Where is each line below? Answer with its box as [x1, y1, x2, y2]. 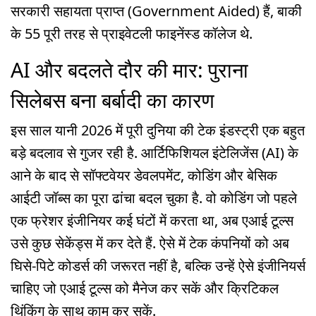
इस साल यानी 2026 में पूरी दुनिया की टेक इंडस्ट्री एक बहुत [11, 121, 305, 140]
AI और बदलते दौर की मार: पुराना [11, 55, 248, 83]
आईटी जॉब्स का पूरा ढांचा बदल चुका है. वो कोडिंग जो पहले [11, 188, 297, 208]
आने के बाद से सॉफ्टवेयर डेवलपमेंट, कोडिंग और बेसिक [11, 166, 277, 186]
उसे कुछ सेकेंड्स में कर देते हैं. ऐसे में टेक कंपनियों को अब [11, 233, 289, 253]
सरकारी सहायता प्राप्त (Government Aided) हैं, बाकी [11, 1, 302, 21]
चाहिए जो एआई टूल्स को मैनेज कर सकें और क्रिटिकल [11, 279, 279, 298]
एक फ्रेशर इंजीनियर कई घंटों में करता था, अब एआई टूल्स [11, 211, 293, 231]
